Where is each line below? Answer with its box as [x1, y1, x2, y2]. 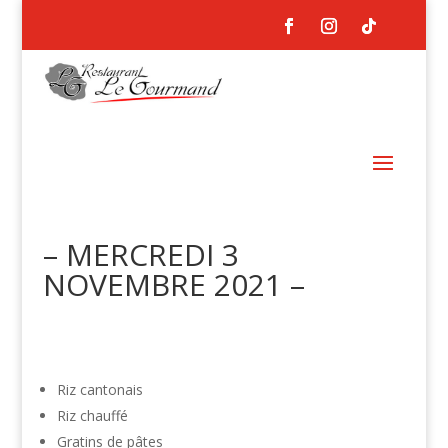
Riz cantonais [56, 379, 143, 399]
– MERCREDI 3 [42, 233, 239, 275]
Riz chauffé [56, 405, 128, 425]
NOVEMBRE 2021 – [42, 263, 305, 305]
